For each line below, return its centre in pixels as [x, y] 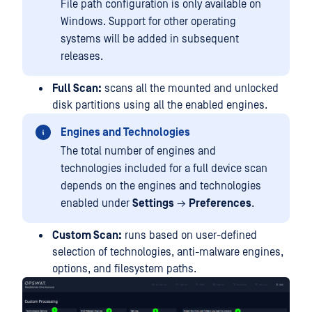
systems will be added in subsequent [150, 39]
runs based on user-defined [189, 235]
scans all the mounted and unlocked [190, 88]
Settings [153, 203]
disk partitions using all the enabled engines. [160, 105]
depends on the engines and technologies [161, 186]
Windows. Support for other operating [148, 21]
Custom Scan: [87, 235]
